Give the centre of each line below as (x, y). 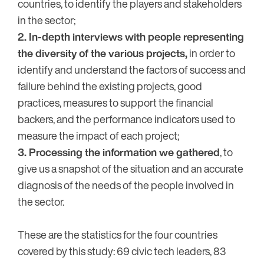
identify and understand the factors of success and (132, 70)
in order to (211, 53)
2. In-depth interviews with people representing (131, 37)
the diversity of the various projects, (103, 53)
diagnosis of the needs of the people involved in (126, 185)
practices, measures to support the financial (115, 103)
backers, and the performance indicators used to (126, 119)
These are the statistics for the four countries (118, 235)
